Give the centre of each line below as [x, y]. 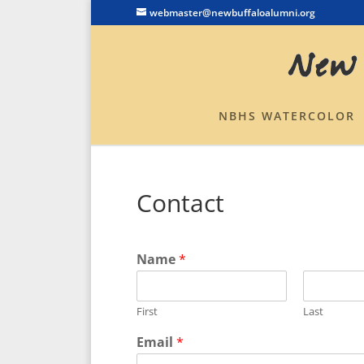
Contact [180, 203]
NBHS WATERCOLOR [286, 116]
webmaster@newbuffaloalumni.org [232, 13]
